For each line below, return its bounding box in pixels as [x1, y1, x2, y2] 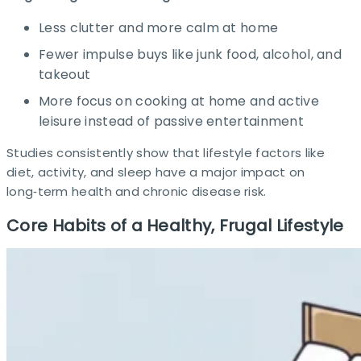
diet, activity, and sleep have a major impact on [6, 164, 305, 180]
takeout [39, 65, 91, 84]
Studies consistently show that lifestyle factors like [6, 144, 325, 161]
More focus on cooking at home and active [39, 92, 319, 110]
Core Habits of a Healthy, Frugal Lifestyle [6, 214, 344, 237]
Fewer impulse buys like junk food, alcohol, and [39, 45, 342, 64]
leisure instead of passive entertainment [39, 112, 304, 131]
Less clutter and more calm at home [39, 19, 279, 37]
